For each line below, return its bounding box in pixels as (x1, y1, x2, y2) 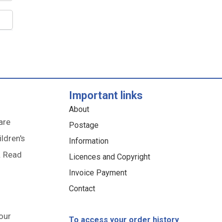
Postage (69, 120, 99, 130)
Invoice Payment (69, 168, 127, 178)
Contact (69, 184, 96, 194)
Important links (69, 89, 143, 102)
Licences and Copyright (69, 152, 151, 162)
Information (69, 136, 109, 146)
